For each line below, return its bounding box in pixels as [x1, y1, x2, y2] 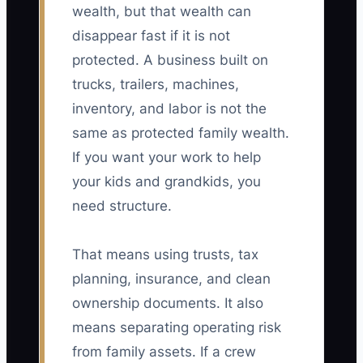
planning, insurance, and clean [72, 271, 271, 288]
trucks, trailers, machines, [72, 76, 239, 93]
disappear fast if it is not [72, 28, 230, 45]
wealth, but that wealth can [72, 3, 251, 20]
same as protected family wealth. [72, 125, 289, 142]
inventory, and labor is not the [72, 100, 267, 117]
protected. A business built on [72, 52, 268, 69]
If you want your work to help [72, 149, 261, 166]
